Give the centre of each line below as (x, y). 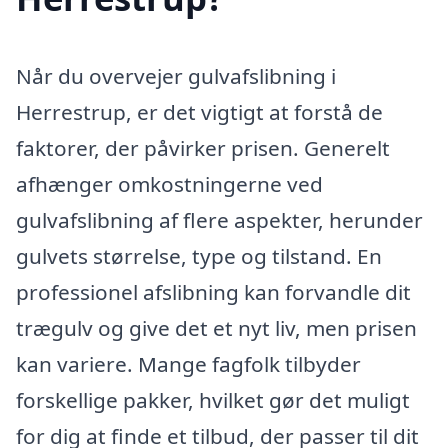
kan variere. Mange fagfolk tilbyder (188, 363)
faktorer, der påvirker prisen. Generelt (203, 147)
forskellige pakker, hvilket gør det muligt (213, 399)
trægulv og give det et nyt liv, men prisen (216, 327)
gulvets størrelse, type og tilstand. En (199, 255)
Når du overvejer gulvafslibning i (176, 75)
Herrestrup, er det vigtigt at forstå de (199, 111)
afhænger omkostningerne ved (169, 183)
